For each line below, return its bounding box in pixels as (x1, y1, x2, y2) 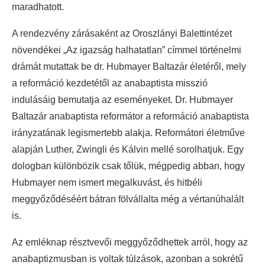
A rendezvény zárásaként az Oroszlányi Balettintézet (12, 28, 232, 39)
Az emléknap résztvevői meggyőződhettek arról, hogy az (12, 237, 248, 248)
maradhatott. (12, 2, 64, 12)
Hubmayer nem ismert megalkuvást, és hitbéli (12, 177, 202, 188)
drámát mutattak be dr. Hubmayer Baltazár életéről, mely (12, 62, 246, 72)
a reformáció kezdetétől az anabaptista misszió (12, 78, 208, 89)
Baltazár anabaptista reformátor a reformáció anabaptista (12, 111, 249, 122)
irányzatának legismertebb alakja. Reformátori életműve (12, 128, 245, 138)
